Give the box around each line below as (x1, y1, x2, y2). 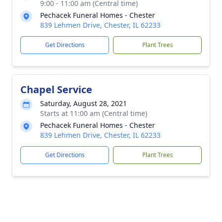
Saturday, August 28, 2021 (40, 99, 127, 108)
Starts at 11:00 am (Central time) (40, 109, 147, 118)
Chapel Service (20, 83, 92, 96)
